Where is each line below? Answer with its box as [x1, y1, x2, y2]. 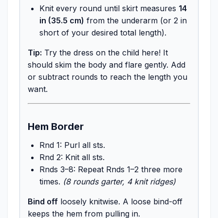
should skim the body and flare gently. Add [28, 59, 185, 70]
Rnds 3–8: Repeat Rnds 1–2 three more [39, 164, 182, 174]
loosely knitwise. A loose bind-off [58, 196, 182, 206]
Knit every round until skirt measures [39, 3, 179, 13]
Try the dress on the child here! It [42, 47, 168, 57]
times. [39, 176, 63, 186]
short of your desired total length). [39, 27, 166, 37]
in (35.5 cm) [39, 15, 84, 25]
